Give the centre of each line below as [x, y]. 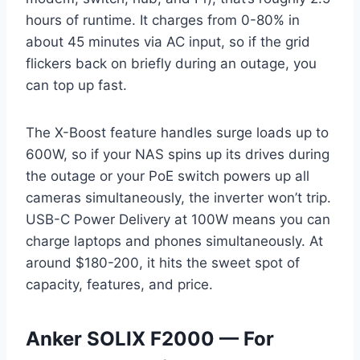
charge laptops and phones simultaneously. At [174, 241]
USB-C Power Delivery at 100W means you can [178, 220]
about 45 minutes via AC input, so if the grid [168, 42]
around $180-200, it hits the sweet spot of [163, 263]
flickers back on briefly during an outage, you [171, 64]
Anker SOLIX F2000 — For [150, 339]
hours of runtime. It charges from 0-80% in [163, 20]
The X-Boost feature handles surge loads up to [177, 133]
